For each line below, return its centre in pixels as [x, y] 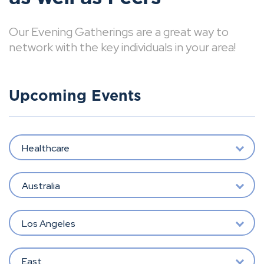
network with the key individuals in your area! [122, 47]
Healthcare [45, 148]
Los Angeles [48, 223]
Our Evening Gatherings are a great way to [119, 32]
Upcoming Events [75, 96]
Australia [41, 186]
